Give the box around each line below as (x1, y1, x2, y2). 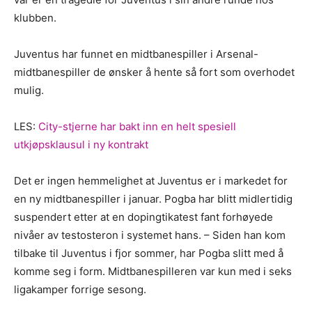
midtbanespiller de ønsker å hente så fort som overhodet (14, 65, 295, 79)
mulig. (14, 83, 44, 97)
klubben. (14, 10, 56, 24)
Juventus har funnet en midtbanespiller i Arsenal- (14, 47, 258, 61)
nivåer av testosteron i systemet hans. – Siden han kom (14, 228, 286, 242)
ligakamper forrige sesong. (14, 282, 146, 296)
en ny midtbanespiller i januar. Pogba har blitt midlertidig (14, 192, 292, 205)
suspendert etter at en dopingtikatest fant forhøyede (14, 210, 273, 224)
